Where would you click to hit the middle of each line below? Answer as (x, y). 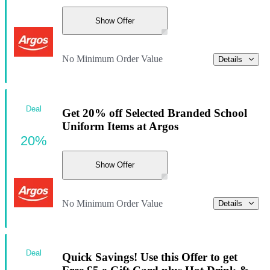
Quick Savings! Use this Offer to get (150, 257)
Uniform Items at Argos (120, 127)
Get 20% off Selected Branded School (155, 113)
